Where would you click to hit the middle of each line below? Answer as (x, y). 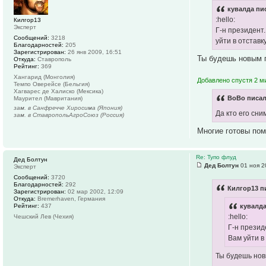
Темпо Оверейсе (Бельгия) (52, 84)
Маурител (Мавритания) (48, 98)
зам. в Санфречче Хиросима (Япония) (68, 107)
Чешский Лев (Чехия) (44, 216)
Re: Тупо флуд (216, 157)
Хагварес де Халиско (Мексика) (58, 91)
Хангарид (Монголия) (44, 77)
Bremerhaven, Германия (70, 198)
